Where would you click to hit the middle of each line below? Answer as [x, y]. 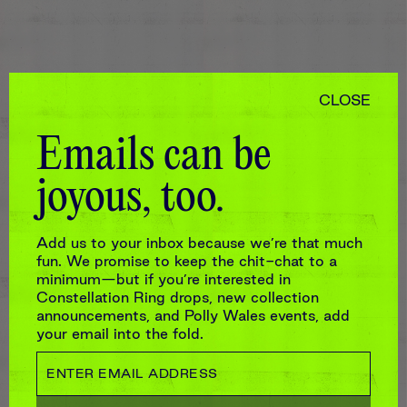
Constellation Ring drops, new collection [178, 297]
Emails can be [154, 157]
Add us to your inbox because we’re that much [199, 242]
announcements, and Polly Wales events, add [193, 315]
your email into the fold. [120, 333]
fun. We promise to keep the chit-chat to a [187, 260]
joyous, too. [130, 199]
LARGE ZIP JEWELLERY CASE [203, 393]
